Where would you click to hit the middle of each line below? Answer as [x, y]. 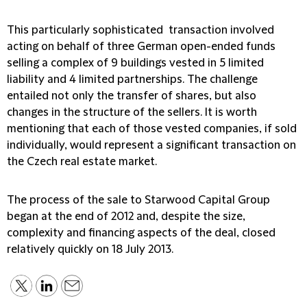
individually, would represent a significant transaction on [151, 145]
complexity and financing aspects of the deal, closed [141, 233]
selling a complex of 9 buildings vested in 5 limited [135, 63]
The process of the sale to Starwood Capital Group [138, 200]
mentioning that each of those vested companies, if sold [152, 129]
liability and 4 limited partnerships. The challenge [132, 79]
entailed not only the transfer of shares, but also [132, 96]
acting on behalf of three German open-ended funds [141, 47]
